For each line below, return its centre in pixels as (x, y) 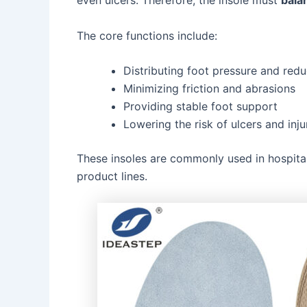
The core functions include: (147, 35)
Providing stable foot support (200, 107)
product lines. (112, 176)
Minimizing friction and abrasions (209, 89)
